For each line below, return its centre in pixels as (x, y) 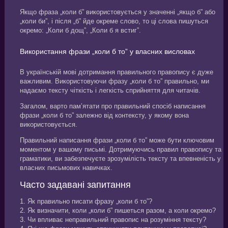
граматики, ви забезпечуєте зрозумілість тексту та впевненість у (120, 158)
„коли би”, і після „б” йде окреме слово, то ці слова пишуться (114, 21)
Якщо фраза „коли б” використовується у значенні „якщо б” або (117, 12)
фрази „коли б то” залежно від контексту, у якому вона (104, 115)
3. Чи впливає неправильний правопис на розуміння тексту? (113, 219)
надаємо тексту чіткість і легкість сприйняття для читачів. (110, 90)
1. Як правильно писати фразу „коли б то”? (86, 201)
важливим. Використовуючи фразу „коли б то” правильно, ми (114, 81)
